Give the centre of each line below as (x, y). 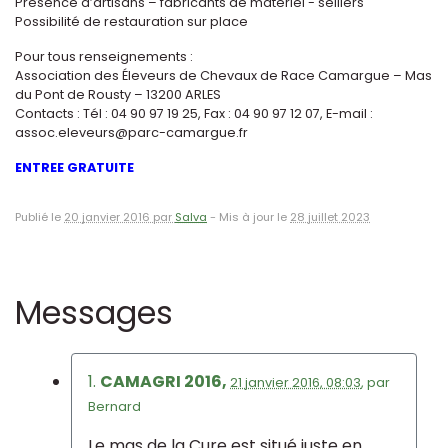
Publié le (39, 216)
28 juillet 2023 (330, 216)
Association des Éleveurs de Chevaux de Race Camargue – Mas (223, 75)
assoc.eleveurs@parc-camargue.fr (131, 132)
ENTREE (39, 167)
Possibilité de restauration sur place (131, 21)
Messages (94, 312)
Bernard (114, 406)
